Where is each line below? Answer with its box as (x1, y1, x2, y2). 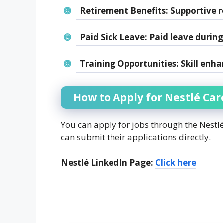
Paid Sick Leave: (79, 31, 147, 43)
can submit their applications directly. (61, 131, 211, 143)
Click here (155, 156, 196, 168)
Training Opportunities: (79, 57, 179, 69)
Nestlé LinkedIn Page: (61, 156, 153, 168)
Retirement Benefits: (79, 4, 168, 16)
